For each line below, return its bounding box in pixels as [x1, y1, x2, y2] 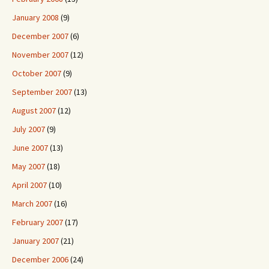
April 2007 [12, 180, 47, 190]
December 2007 [12, 31, 68, 41]
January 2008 [12, 12, 59, 23]
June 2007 [12, 142, 48, 153]
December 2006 [12, 254, 68, 265]
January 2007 [12, 235, 59, 246]
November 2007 [12, 49, 68, 60]
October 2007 [12, 68, 61, 79]
